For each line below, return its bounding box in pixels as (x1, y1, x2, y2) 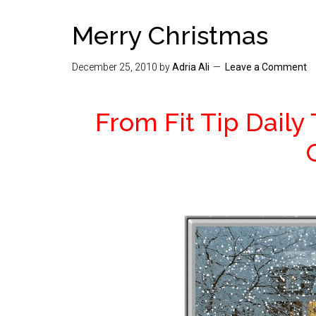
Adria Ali (172, 61, 209, 73)
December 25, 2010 (72, 61, 157, 73)
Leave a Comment (225, 61, 307, 73)
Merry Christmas (72, 20, 268, 50)
